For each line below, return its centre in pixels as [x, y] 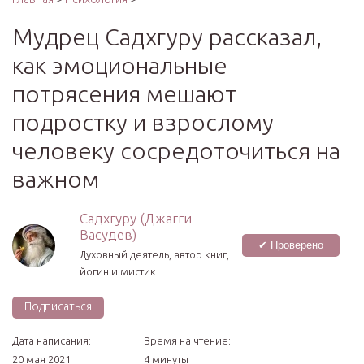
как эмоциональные [120, 65]
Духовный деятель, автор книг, [154, 254]
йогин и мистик [118, 271]
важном [56, 179]
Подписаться [58, 306]
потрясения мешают [124, 93]
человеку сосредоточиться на [176, 150]
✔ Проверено [291, 245]
